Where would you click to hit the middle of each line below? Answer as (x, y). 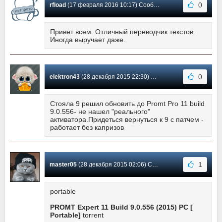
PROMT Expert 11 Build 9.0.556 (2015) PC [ (121, 207)
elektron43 (65, 77)
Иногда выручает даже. (88, 40)
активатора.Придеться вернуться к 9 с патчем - (127, 120)
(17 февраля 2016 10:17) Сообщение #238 (110, 5)
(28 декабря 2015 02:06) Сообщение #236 (114, 165)
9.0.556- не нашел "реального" (100, 112)
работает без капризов (87, 128)
